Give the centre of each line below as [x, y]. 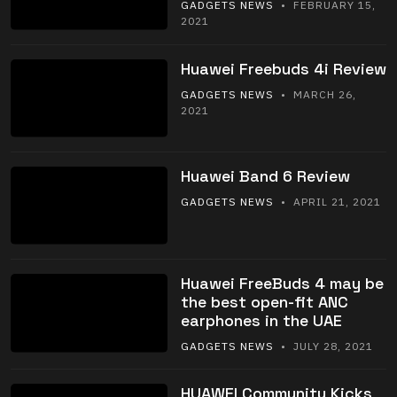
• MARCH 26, [315, 94]
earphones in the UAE [261, 321]
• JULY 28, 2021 [323, 346]
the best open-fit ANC [264, 302]
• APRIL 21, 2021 [327, 201]
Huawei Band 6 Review [265, 175]
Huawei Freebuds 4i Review [283, 68]
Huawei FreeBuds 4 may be [282, 284]
